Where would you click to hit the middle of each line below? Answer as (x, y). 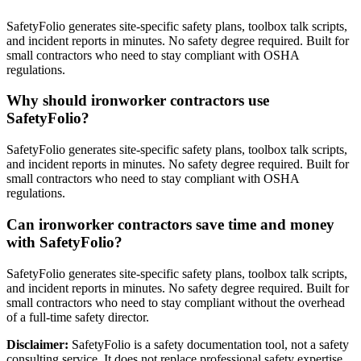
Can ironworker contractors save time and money (170, 224)
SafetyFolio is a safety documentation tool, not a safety (210, 344)
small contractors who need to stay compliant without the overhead (176, 302)
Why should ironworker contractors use (138, 101)
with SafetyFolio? (64, 242)
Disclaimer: (37, 344)
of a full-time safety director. (78, 317)
